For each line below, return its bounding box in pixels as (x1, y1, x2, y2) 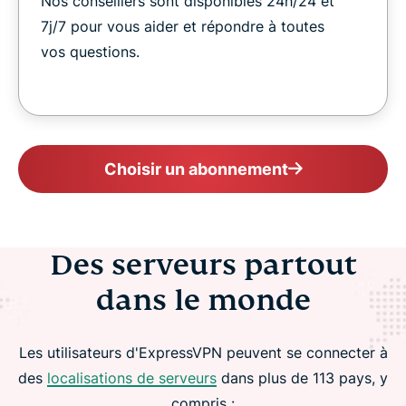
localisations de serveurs (47, 368, 217, 387)
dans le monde (95, 281, 311, 318)
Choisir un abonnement (103, 159, 288, 179)
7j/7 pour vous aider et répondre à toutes (41, 16, 324, 35)
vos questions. (41, 42, 140, 61)
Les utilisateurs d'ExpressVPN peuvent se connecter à (18, 343, 388, 362)
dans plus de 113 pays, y (217, 368, 388, 387)
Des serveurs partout (49, 246, 357, 283)
